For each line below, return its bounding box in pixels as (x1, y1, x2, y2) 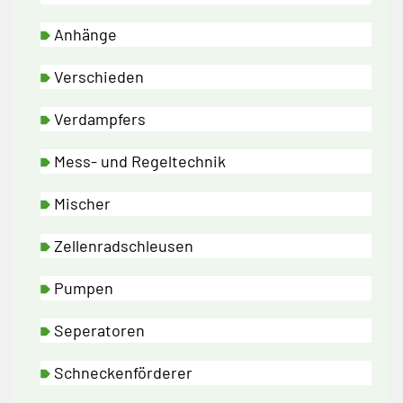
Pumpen (54, 278, 113, 299)
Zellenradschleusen (54, 236, 193, 256)
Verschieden (54, 67, 144, 87)
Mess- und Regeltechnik (54, 151, 226, 172)
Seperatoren (54, 320, 145, 341)
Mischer (54, 193, 111, 214)
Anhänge (54, 24, 117, 45)
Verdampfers (54, 109, 146, 130)
